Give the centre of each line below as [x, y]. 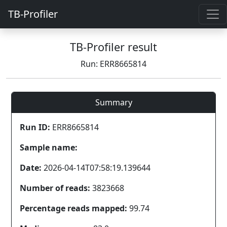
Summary [113, 102]
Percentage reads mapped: [73, 208]
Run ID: [35, 127]
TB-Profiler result [113, 47]
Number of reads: [55, 188]
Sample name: [49, 147]
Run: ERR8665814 [113, 64]
